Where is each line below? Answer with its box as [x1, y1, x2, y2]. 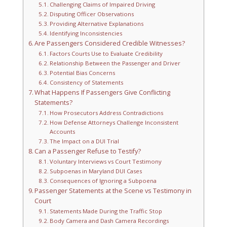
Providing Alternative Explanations [50, 20, 143, 28]
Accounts [50, 128, 75, 136]
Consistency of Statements [50, 79, 123, 87]
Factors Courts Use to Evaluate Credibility [50, 50, 163, 58]
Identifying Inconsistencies [50, 29, 122, 37]
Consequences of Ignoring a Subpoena [50, 177, 157, 185]
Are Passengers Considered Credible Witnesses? [34, 39, 185, 48]
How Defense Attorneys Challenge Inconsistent [50, 119, 178, 127]
